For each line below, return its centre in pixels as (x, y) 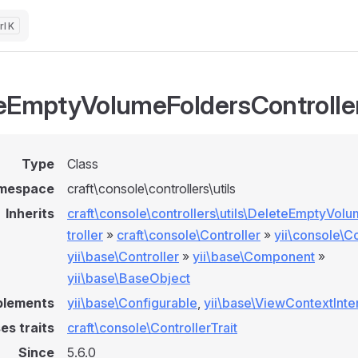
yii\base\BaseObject (129, 278)
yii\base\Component (254, 257)
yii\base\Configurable (132, 303)
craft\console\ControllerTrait (152, 328)
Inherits (30, 213)
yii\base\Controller (123, 257)
